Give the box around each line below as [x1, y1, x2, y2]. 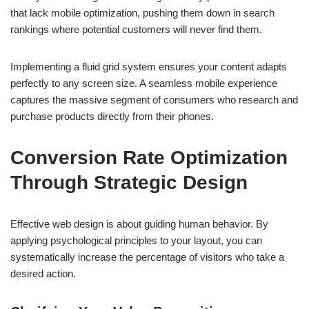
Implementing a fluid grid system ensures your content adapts [10, 61, 287, 72]
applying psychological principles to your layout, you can [10, 235, 262, 246]
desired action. [10, 268, 76, 279]
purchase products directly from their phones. [10, 110, 214, 122]
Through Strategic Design [10, 172, 248, 193]
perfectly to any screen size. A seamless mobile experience [10, 77, 277, 89]
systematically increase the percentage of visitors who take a [10, 251, 284, 263]
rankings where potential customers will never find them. [10, 23, 262, 35]
